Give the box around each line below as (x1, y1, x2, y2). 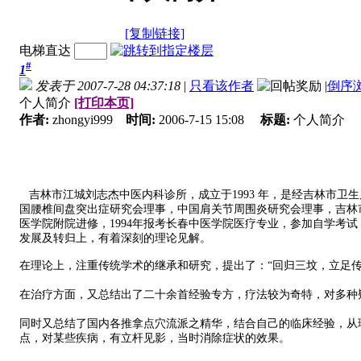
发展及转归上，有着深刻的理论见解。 (19, 232, 211, 245)
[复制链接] (125, 26, 185, 40)
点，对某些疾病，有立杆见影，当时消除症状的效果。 (19, 332, 290, 345)
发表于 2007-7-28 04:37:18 (35, 79, 180, 93)
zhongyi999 (52, 113, 126, 127)
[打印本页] (74, 96, 134, 110)
